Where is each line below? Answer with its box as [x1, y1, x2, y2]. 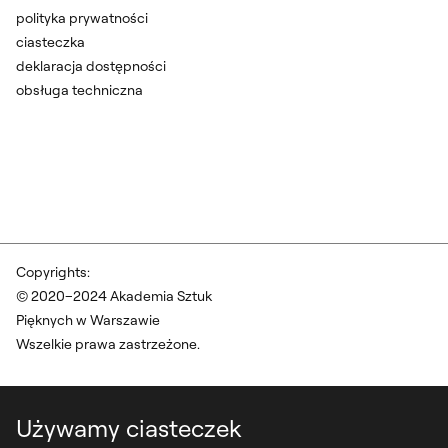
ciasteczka [16, 33, 85, 52]
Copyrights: [16, 263, 90, 282]
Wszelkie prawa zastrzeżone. [16, 335, 200, 354]
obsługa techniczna [16, 81, 143, 100]
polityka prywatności [16, 9, 148, 28]
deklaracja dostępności [16, 57, 166, 76]
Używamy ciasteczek [16, 413, 241, 443]
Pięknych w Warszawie [16, 311, 160, 330]
